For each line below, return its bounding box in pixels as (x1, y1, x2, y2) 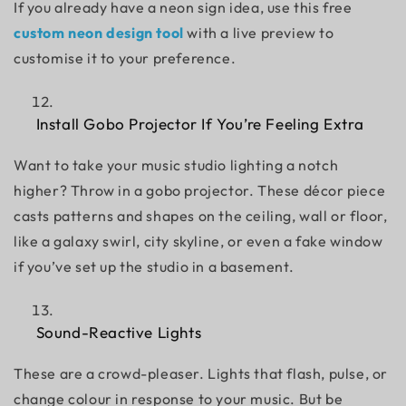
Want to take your (14, 156, 141, 174)
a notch (283, 156, 339, 174)
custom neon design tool (14, 24, 184, 42)
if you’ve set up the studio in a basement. (14, 257, 297, 275)
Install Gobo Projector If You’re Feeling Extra (32, 114, 368, 133)
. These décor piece (248, 181, 386, 199)
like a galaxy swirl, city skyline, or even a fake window (14, 232, 383, 250)
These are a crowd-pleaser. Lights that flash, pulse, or (14, 364, 389, 382)
